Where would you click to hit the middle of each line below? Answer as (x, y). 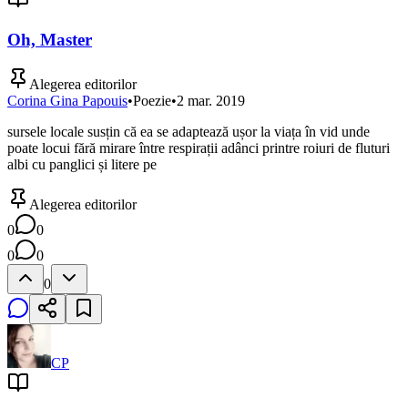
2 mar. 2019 (211, 100)
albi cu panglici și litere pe (82, 164)
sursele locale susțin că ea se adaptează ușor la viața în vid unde (189, 131)
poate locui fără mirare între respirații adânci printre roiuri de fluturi (199, 148)
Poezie (152, 100)
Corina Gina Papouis (67, 100)
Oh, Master (50, 39)
